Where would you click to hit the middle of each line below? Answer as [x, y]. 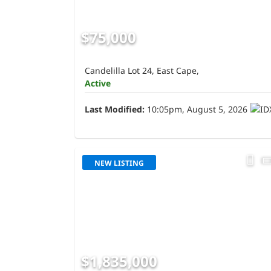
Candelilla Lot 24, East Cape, [142, 71]
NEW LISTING [119, 163]
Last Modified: [115, 109]
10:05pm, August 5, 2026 [196, 109]
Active [98, 83]
